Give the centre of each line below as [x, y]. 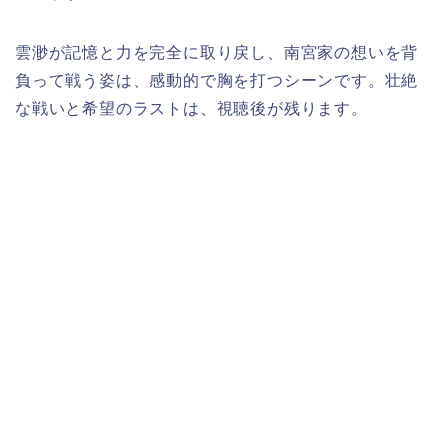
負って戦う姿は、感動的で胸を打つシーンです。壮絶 [217, 81]
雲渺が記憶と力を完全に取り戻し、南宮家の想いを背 [217, 53]
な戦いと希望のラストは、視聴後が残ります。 [191, 109]
